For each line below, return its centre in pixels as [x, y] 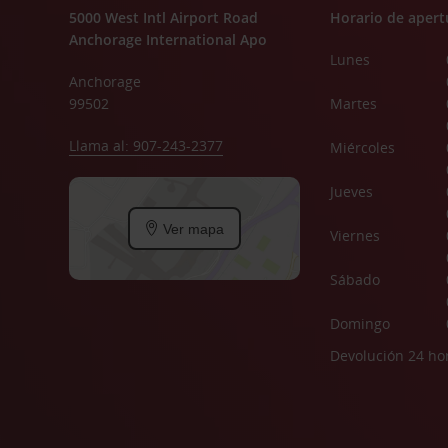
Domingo [359, 323]
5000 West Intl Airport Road [163, 17]
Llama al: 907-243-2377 [145, 145]
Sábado [354, 279]
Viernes [354, 235]
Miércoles [362, 147]
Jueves [351, 191]
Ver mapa [192, 228]
